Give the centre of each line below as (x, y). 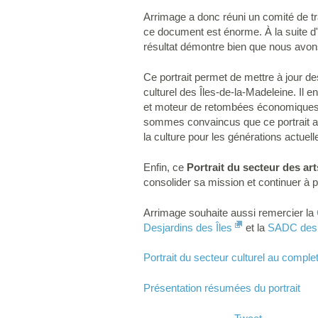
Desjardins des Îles (188, 227)
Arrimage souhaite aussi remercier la (230, 212)
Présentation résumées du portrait (222, 288)
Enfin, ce (165, 167)
